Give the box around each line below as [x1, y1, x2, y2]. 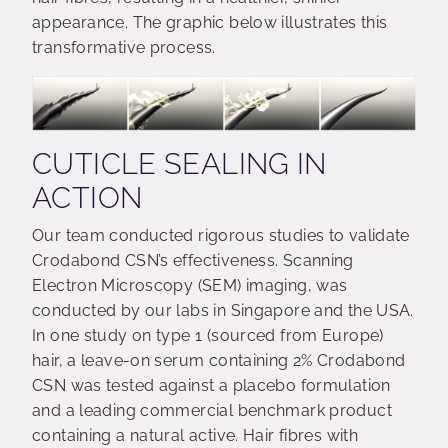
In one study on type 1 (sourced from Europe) [32, 326, 384, 346]
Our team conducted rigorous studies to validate [32, 226, 410, 246]
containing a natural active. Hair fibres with [32, 426, 359, 446]
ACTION [32, 181, 143, 216]
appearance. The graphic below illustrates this [32, 13, 388, 32]
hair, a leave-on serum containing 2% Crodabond [32, 351, 406, 371]
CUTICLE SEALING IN [32, 147, 327, 182]
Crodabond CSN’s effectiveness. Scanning [32, 251, 354, 271]
